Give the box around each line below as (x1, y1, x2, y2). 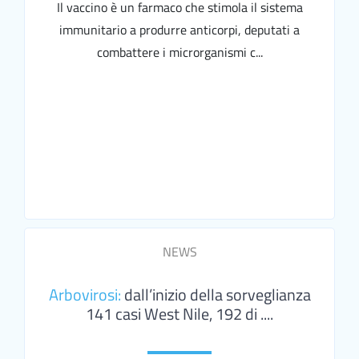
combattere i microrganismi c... (96, 42, 263, 63)
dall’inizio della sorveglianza (120, 282, 311, 308)
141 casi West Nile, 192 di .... (86, 301, 273, 327)
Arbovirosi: (48, 282, 121, 308)
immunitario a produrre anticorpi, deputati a (59, 20, 300, 40)
